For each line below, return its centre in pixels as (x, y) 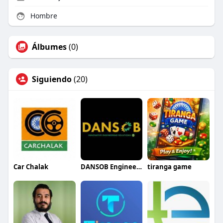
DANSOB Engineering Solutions (139, 167)
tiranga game (170, 167)
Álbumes (49, 47)
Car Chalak (31, 167)
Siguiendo (52, 79)
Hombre (43, 16)
